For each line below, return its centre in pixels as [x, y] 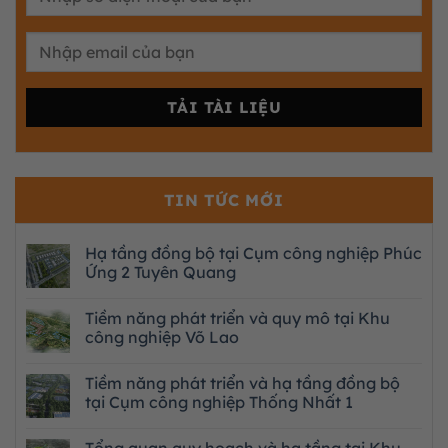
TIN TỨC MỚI [224, 200]
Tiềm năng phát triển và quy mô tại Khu [237, 318]
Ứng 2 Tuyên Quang [160, 272]
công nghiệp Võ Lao [162, 337]
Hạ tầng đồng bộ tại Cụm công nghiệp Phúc [253, 253]
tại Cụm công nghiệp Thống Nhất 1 [219, 402]
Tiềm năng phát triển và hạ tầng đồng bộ [242, 383]
